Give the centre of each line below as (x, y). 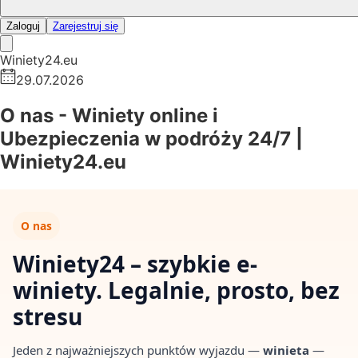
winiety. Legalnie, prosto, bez (176, 290)
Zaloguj (23, 26)
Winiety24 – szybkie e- (135, 264)
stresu (50, 317)
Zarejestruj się (86, 26)
